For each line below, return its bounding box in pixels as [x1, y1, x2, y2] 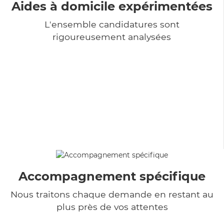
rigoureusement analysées [52, 31, 171, 42]
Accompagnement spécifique [18, 168, 205, 183]
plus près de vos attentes [56, 201, 168, 212]
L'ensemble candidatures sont [44, 18, 179, 29]
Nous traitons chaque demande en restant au [10, 188, 213, 199]
